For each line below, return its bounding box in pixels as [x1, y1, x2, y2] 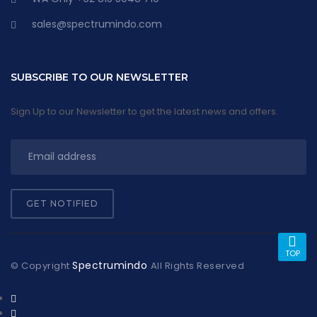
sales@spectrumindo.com [32, 16, 162, 31]
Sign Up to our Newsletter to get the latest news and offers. [11, 104, 278, 118]
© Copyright [11, 258, 72, 272]
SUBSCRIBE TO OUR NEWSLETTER [11, 70, 188, 83]
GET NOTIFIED [26, 197, 98, 209]
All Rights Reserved [150, 258, 244, 272]
